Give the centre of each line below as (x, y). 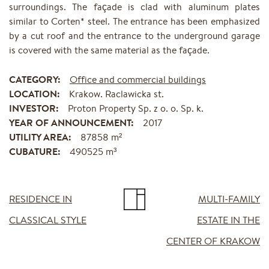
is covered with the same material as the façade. (109, 50)
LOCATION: (35, 94)
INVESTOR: (34, 108)
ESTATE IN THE (228, 220)
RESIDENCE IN (41, 199)
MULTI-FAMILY (229, 199)
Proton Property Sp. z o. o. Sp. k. (136, 108)
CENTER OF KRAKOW (213, 241)
